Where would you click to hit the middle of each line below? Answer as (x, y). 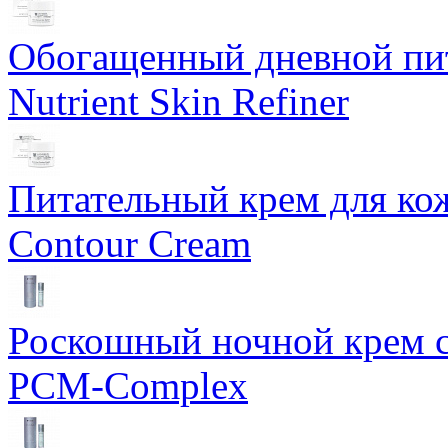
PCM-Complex (128, 386)
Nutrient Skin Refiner (178, 102)
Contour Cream (129, 244)
